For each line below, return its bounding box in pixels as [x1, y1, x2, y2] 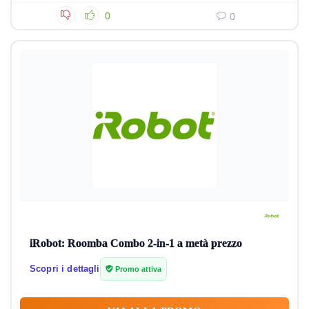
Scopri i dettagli [30, 263, 100, 274]
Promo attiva [112, 265, 161, 273]
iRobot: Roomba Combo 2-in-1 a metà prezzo [30, 237, 242, 249]
